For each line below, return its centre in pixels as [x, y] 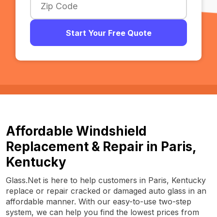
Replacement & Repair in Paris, [101, 147]
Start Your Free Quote [108, 33]
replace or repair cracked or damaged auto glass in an [106, 191]
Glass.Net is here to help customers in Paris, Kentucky [106, 180]
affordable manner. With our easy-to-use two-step [99, 201]
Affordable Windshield [76, 131]
